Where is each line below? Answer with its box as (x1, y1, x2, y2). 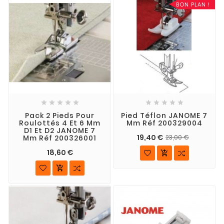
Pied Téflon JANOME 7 (121, 110, 207, 121)
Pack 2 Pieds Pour (25, 110, 94, 121)
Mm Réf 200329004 (126, 118, 202, 128)
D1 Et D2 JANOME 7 (24, 125, 95, 136)
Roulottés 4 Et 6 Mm (19, 118, 100, 128)
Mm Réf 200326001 (23, 133, 96, 143)
